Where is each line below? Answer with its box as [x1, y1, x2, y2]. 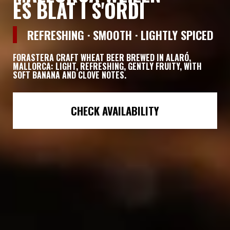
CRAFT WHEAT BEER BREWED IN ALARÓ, [54, 51, 191, 64]
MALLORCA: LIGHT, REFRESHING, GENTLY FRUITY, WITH [13, 60, 202, 72]
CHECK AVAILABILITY [71, 102, 159, 119]
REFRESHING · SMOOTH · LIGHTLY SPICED [27, 26, 214, 43]
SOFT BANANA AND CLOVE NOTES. [13, 68, 126, 81]
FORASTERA [13, 51, 54, 64]
